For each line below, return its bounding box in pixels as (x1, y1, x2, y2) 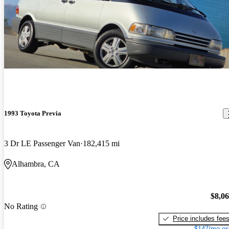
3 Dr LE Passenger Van (4, 139, 80, 148)
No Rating (4, 202, 38, 211)
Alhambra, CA (12, 159, 60, 169)
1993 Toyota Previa (4, 109, 61, 118)
